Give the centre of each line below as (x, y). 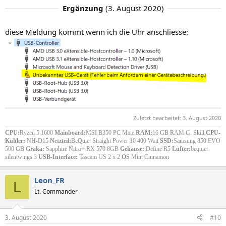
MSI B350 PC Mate (111, 133)
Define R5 (159, 149)
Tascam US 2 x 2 (100, 157)
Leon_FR (49, 180)
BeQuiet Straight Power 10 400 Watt (116, 141)
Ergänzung (83, 8)
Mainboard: (70, 133)
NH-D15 (38, 141)
